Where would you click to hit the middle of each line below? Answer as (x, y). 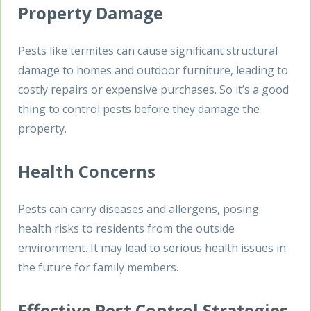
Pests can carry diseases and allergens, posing (138, 209)
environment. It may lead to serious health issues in (152, 247)
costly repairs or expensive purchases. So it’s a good (153, 89)
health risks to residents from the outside (126, 228)
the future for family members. (100, 267)
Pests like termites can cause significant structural (148, 50)
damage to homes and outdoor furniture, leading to (153, 70)
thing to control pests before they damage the (139, 109)
